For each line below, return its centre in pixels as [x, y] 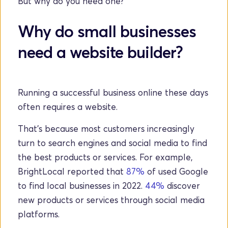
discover [182, 186]
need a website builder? [100, 52]
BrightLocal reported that [72, 172]
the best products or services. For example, [105, 157]
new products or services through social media [111, 200]
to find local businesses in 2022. [81, 186]
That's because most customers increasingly [106, 129]
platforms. [39, 214]
